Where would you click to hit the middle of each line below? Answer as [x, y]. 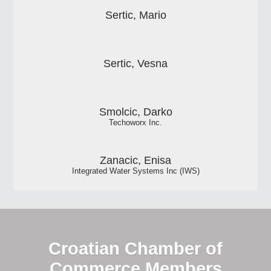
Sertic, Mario [135, 15]
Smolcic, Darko [135, 112]
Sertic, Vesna [135, 64]
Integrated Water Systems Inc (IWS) [135, 171]
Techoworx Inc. [135, 123]
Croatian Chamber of [135, 248]
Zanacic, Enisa [135, 161]
